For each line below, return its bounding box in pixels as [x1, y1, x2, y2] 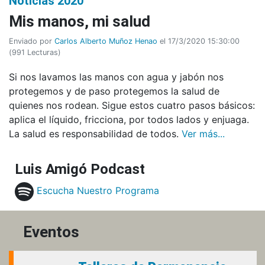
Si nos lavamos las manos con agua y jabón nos [9, 70, 224, 83]
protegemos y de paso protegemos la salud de [9, 85, 219, 97]
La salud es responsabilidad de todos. [9, 127, 182, 140]
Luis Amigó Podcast [15, 160, 145, 177]
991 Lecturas [12, 47, 58, 57]
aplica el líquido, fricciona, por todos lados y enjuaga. [9, 113, 249, 125]
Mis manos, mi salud [9, 12, 150, 30]
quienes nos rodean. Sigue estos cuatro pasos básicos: [9, 99, 255, 111]
